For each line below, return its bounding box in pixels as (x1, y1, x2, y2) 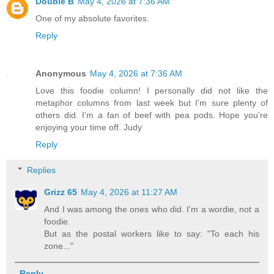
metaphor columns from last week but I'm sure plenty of (35, 98, 268, 108)
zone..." (44, 240, 74, 251)
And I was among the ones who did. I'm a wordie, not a (44, 204, 259, 214)
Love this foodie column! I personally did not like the (35, 86, 268, 96)
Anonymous (35, 68, 86, 79)
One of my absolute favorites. (35, 13, 149, 24)
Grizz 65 (44, 187, 78, 197)
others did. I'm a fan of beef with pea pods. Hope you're (35, 110, 268, 120)
